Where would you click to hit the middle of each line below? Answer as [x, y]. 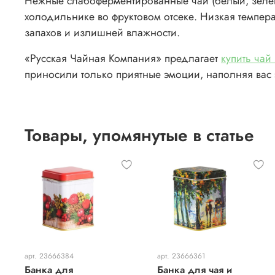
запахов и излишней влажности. [102, 33]
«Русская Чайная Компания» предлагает [123, 59]
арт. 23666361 [181, 256]
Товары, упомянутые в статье [139, 136]
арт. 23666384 [49, 256]
